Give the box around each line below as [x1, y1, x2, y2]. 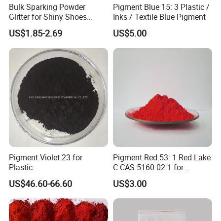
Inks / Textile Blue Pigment [112, 11, 206, 22]
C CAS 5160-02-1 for [112, 161, 184, 173]
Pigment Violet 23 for [9, 151, 83, 163]
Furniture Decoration [9, 21, 80, 32]
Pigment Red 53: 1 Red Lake [112, 151, 211, 163]
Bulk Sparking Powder [9, 1, 86, 12]
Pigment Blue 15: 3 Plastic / [112, 1, 210, 12]
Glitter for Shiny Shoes [9, 11, 87, 22]
